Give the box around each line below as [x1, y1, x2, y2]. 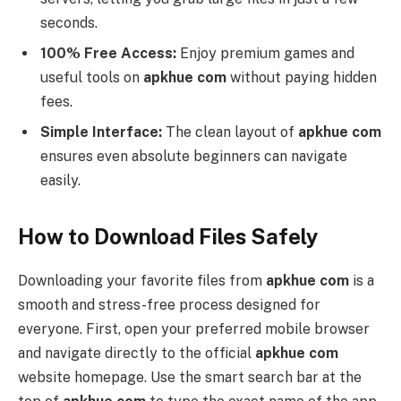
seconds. [40, 13, 98, 31]
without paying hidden [226, 68, 377, 86]
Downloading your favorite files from [18, 271, 266, 289]
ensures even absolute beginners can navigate [40, 147, 347, 165]
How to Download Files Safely [18, 224, 318, 250]
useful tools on [40, 68, 143, 86]
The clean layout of [162, 123, 298, 141]
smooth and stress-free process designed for [18, 295, 320, 313]
